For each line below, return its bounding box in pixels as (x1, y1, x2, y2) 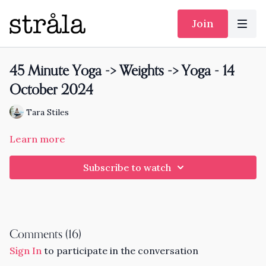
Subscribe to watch (83, 161, 171, 173)
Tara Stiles (26, 106, 69, 118)
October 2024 (9, 83, 93, 97)
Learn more (9, 133, 65, 145)
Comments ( (9, 229, 68, 241)
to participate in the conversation (42, 245, 198, 256)
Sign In (9, 245, 42, 256)
